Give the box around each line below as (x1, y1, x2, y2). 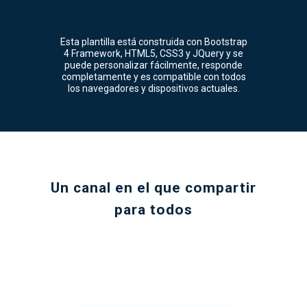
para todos (114, 201, 193, 218)
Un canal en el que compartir (51, 180, 256, 196)
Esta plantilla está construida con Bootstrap (60, 36, 247, 47)
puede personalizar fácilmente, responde (64, 60, 243, 71)
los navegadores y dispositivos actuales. (67, 83, 240, 94)
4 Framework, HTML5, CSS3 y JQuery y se (64, 48, 243, 59)
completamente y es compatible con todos (61, 71, 246, 82)
